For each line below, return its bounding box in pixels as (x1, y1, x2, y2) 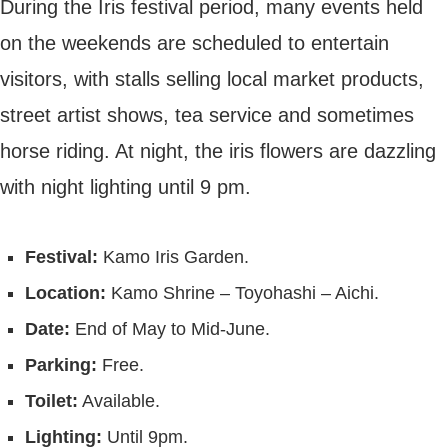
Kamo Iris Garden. (98, 247, 249, 267)
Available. (78, 391, 160, 411)
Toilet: (25, 391, 78, 411)
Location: (25, 283, 106, 303)
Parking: (25, 355, 97, 375)
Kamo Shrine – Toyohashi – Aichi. (106, 283, 379, 303)
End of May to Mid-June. (70, 319, 270, 339)
